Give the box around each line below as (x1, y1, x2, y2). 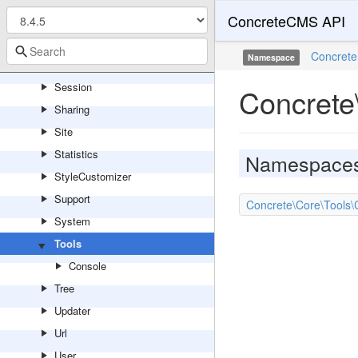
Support (54, 191, 90, 206)
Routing (54, 12, 89, 27)
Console (69, 258, 106, 273)
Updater (54, 303, 90, 318)
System (54, 213, 90, 229)
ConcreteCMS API (227, 10, 345, 31)
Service (54, 57, 89, 72)
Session (54, 79, 92, 94)
